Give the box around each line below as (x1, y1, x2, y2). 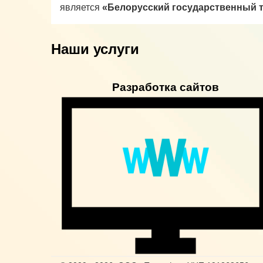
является (60, 2, 102, 12)
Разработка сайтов (112, 81, 219, 93)
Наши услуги (51, 41, 139, 57)
